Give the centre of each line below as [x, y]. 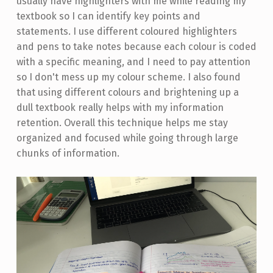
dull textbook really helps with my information [120, 108]
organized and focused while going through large [127, 138]
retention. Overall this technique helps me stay [122, 123]
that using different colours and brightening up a [127, 93]
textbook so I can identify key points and [108, 16]
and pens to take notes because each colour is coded [136, 47]
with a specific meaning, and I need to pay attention [133, 62]
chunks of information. [68, 154]
